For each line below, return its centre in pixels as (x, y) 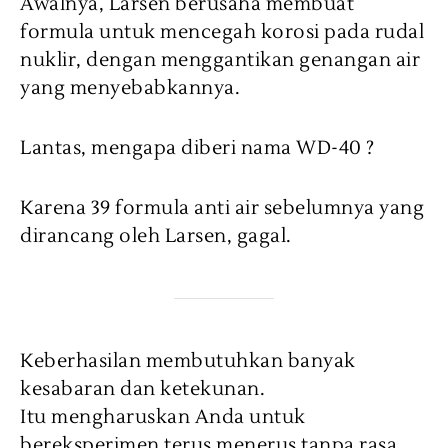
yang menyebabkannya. (130, 87)
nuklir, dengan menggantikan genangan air (220, 59)
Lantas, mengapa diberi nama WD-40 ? (197, 147)
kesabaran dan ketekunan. (142, 388)
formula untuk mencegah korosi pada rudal (222, 31)
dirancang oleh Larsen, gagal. (156, 235)
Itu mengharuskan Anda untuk (163, 416)
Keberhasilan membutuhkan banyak (188, 360)
